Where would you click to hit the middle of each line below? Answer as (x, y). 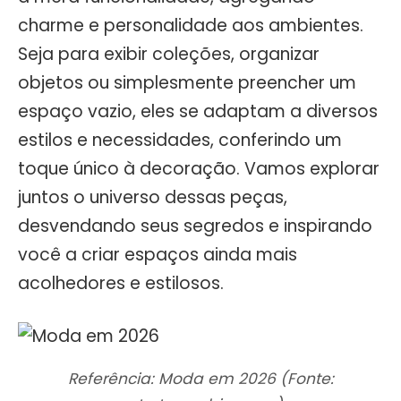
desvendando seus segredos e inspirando (195, 226)
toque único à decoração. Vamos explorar (199, 168)
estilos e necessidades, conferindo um (180, 140)
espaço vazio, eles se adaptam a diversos (198, 111)
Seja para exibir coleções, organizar (169, 54)
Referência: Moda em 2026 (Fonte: (200, 378)
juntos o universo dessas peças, (153, 197)
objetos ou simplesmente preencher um (187, 82)
